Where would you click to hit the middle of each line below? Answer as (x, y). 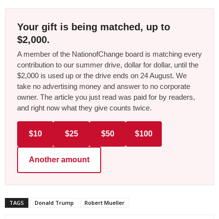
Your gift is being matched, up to (94, 27)
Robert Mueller (105, 202)
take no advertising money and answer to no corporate (104, 86)
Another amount (59, 159)
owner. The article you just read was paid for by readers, (106, 97)
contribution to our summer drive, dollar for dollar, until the (108, 65)
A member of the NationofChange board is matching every (109, 54)
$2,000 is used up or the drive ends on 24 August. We (102, 75)
